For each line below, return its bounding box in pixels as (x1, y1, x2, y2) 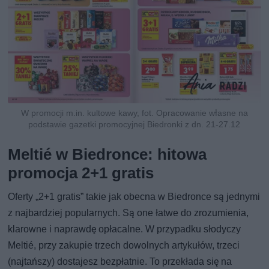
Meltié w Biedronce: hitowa (8, 145, 207, 163)
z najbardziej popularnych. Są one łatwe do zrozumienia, (8, 207, 249, 219)
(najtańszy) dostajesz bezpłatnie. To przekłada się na (8, 255, 232, 267)
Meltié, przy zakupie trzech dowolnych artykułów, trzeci (8, 239, 240, 251)
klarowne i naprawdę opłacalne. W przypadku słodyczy (8, 223, 241, 235)
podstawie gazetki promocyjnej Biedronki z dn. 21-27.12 (28, 119, 241, 129)
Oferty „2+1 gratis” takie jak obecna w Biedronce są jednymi (8, 190, 261, 202)
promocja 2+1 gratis (8, 163, 154, 182)
